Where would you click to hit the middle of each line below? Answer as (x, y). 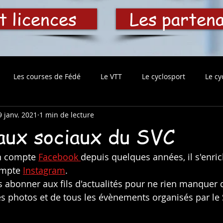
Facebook (59, 157)
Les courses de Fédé (47, 76)
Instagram (44, 170)
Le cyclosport (164, 76)
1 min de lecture (67, 114)
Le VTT (111, 76)
